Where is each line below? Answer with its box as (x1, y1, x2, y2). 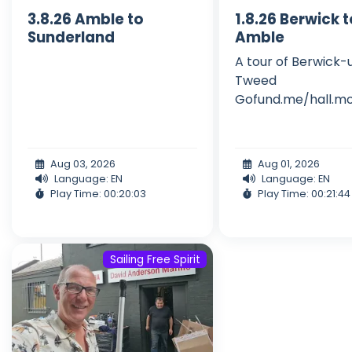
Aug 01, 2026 (258, 156, 321, 170)
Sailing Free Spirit (109, 251, 200, 267)
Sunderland (27, 27, 115, 47)
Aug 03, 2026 (50, 156, 115, 170)
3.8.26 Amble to (27, 9, 144, 29)
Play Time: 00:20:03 (50, 186, 146, 200)
